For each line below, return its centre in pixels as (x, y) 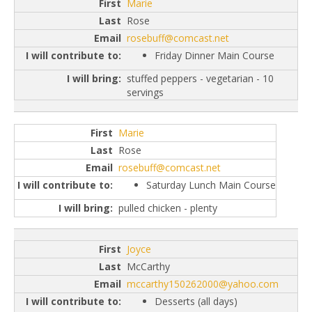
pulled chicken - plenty (168, 208)
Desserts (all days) (196, 302)
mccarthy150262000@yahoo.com (203, 284)
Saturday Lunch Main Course (211, 185)
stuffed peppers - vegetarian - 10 (200, 79)
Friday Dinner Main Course (214, 56)
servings (145, 93)
